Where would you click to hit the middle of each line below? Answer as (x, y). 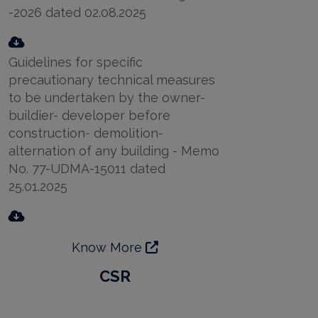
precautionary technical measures (112, 79)
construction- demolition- (86, 133)
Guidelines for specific (76, 62)
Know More (109, 247)
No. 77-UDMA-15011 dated (87, 168)
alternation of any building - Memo (114, 150)
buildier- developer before (89, 115)
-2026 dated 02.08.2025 (77, 12)
